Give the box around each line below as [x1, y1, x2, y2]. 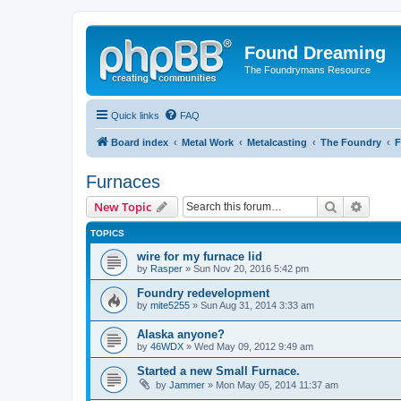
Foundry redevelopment [137, 286, 269, 300]
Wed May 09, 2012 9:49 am [194, 341, 313, 353]
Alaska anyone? [137, 328, 225, 342]
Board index [111, 136, 168, 148]
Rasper [150, 262, 183, 274]
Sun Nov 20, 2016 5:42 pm [193, 262, 309, 274]
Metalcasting [247, 136, 307, 148]
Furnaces [86, 171, 160, 192]
